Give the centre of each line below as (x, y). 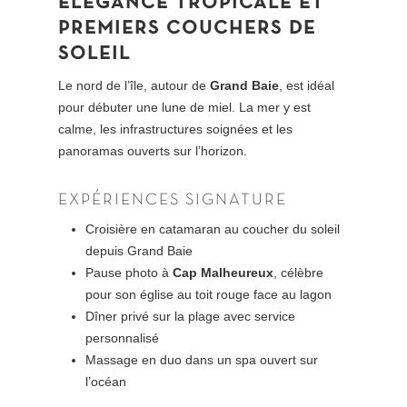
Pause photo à (129, 273)
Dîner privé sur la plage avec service (191, 317)
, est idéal (307, 86)
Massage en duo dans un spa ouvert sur (202, 360)
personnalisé (123, 338)
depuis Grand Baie (139, 251)
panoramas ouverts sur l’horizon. (153, 151)
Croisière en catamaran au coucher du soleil (213, 229)
